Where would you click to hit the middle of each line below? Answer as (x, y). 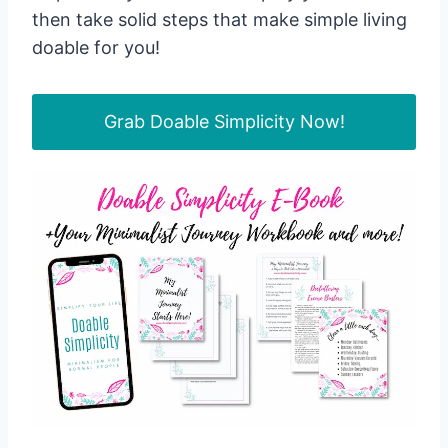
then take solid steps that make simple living (219, 19)
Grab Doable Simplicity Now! (224, 121)
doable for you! (96, 47)
